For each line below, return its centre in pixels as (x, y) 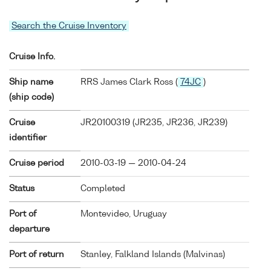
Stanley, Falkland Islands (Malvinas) (153, 254)
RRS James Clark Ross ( (129, 82)
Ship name (31, 82)
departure (29, 229)
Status (22, 188)
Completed (103, 188)
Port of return (37, 254)
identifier (28, 138)
